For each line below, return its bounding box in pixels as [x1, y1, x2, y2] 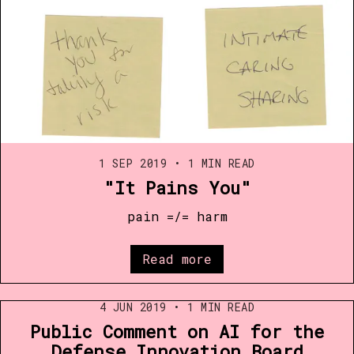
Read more [142, 250, 212, 267]
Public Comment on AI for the [30, 320, 324, 344]
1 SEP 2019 [99, 155, 168, 171]
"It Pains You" [103, 175, 251, 199]
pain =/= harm [126, 207, 228, 224]
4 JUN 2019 [99, 299, 167, 315]
